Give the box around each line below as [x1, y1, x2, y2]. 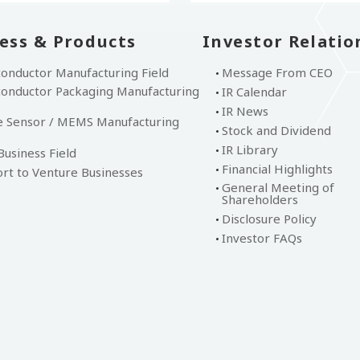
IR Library [222, 141, 279, 157]
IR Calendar [222, 84, 288, 100]
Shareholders [222, 191, 299, 207]
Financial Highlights [222, 161, 333, 177]
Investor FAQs [222, 230, 303, 246]
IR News [222, 103, 269, 119]
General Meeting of [222, 179, 335, 195]
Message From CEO [222, 64, 333, 80]
